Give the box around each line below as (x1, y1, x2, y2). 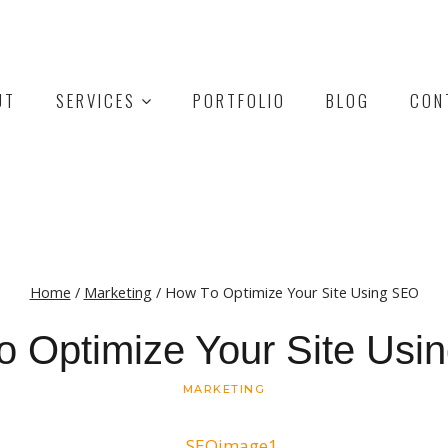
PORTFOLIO (192, 87, 286, 113)
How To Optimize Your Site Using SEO (164, 283, 419, 302)
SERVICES (55, 87, 136, 113)
